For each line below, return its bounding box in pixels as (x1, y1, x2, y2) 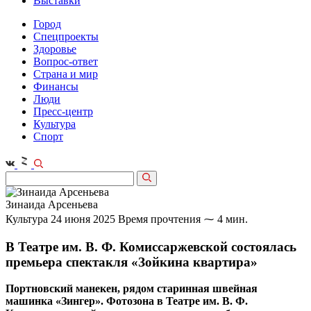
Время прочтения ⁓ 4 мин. (118, 213, 248, 225)
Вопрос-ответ (33, 56, 98, 67)
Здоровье (33, 43, 76, 55)
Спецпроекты (33, 31, 99, 42)
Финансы (33, 81, 78, 92)
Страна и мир (33, 68, 98, 80)
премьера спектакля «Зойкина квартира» (6, 254, 258, 269)
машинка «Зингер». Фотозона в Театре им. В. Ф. (6, 295, 248, 308)
